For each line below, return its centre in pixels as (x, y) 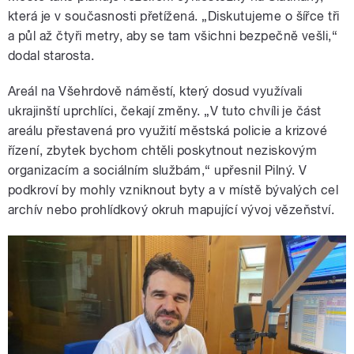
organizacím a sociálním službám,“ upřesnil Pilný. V (158, 171)
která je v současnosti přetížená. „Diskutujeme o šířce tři (174, 17)
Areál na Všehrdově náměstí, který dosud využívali (155, 92)
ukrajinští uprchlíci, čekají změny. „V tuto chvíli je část (165, 111)
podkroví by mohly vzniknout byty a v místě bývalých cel (173, 190)
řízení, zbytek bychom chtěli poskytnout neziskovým (163, 151)
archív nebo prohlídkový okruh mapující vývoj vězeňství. (171, 210)
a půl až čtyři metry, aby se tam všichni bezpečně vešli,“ (173, 36)
